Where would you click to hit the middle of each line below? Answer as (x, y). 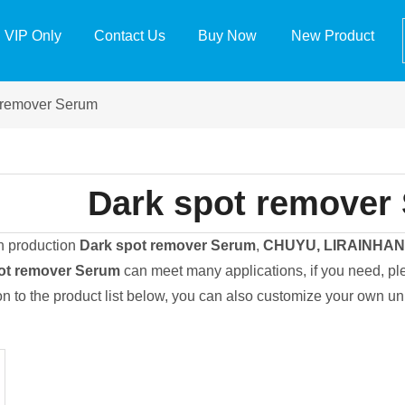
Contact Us (129, 36)
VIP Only (33, 36)
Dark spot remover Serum (167, 245)
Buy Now (227, 36)
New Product (332, 36)
